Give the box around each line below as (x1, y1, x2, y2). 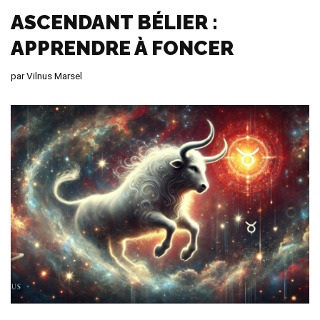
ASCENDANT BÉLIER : (11, 10, 218, 34)
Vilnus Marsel (26, 69, 82, 81)
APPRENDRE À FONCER (11, 36, 234, 60)
